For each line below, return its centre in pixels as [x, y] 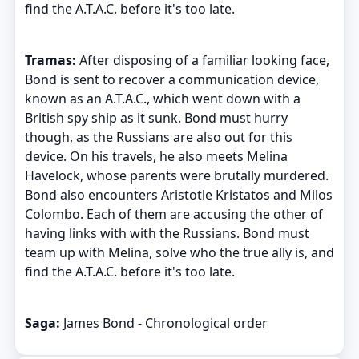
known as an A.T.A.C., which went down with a [162, 99]
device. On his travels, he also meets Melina [156, 157]
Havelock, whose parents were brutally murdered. [176, 176]
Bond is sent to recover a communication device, [171, 80]
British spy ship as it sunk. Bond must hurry [156, 118]
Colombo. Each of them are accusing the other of [173, 214]
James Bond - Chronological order [163, 323]
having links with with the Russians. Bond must [167, 234]
